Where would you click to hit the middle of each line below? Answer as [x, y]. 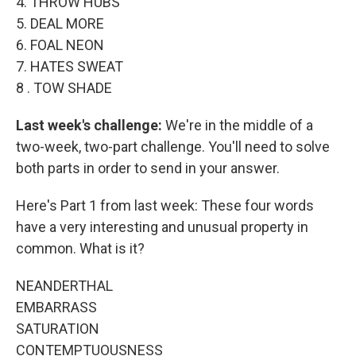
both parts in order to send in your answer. [148, 168]
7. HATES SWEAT [70, 67]
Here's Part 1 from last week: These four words [165, 206]
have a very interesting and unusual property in [162, 227]
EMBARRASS [56, 308]
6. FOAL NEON [60, 45]
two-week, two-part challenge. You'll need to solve [173, 147]
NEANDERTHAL [64, 286]
